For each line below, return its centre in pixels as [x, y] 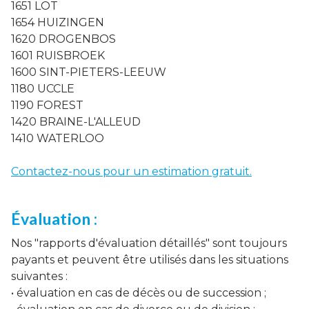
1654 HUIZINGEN [58, 22]
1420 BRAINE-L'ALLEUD [76, 122]
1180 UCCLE [43, 89]
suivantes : [39, 276]
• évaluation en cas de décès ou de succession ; [139, 293]
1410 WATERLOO [58, 138]
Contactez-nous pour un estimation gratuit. [131, 171]
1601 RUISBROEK [58, 56]
